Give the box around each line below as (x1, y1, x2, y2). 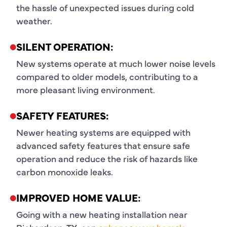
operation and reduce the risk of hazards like (16, 152, 198, 165)
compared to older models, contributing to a (16, 69, 198, 83)
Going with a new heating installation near (16, 207, 187, 220)
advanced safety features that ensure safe (16, 138, 190, 152)
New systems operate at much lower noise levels (16, 56, 215, 69)
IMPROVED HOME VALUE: (16, 190, 141, 204)
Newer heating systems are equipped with (16, 125, 191, 138)
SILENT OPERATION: (16, 39, 113, 53)
